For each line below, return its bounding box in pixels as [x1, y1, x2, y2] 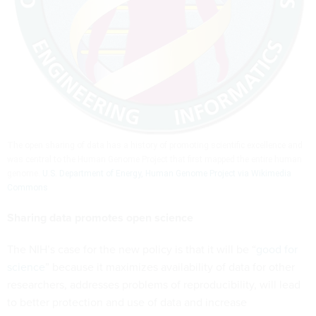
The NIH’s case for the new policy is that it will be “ [7, 241, 256, 258]
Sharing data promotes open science [7, 209, 193, 226]
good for [256, 241, 298, 258]
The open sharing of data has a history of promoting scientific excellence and [7, 140, 303, 151]
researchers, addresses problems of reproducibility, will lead [7, 276, 300, 293]
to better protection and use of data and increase [7, 294, 247, 311]
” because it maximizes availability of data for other [45, 259, 295, 276]
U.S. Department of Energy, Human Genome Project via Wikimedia [42, 169, 291, 179]
